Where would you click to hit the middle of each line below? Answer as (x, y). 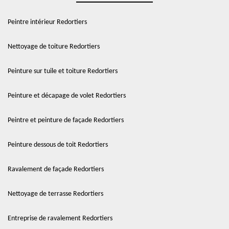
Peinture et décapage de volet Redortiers (67, 96)
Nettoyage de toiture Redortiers (54, 47)
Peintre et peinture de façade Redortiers (66, 120)
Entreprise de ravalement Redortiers (60, 219)
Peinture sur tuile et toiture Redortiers (63, 71)
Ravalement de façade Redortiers (56, 169)
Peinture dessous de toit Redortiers (58, 145)
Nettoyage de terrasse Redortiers (55, 194)
